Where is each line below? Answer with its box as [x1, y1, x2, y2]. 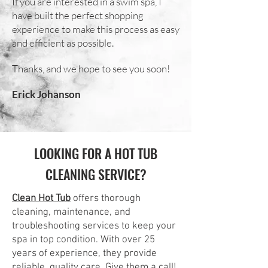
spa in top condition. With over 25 [12, 234, 155, 246]
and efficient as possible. [12, 36, 114, 49]
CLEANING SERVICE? [45, 165, 147, 184]
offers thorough [73, 193, 141, 205]
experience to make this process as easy [12, 23, 179, 35]
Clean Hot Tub [12, 193, 71, 205]
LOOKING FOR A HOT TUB [34, 144, 157, 163]
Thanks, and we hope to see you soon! [12, 62, 170, 75]
